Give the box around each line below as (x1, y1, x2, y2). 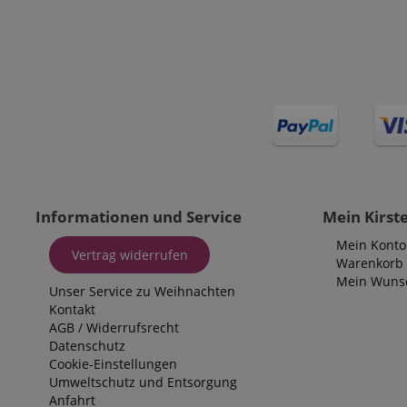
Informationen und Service (35, 206, 242, 228)
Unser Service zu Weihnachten (49, 283, 235, 301)
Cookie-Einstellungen (49, 355, 177, 373)
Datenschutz (49, 337, 125, 355)
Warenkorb (336, 254, 403, 273)
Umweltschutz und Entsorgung (49, 373, 237, 392)
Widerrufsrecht (86, 319, 179, 337)
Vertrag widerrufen (71, 245, 188, 263)
